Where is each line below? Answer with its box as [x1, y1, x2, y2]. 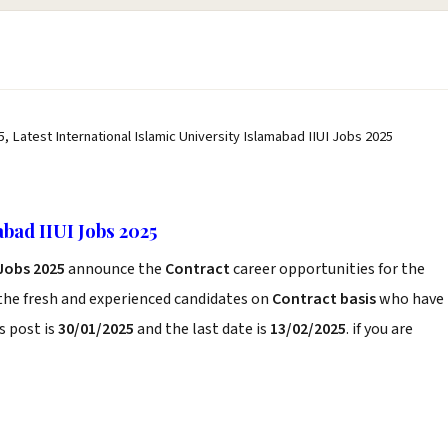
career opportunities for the [233, 258, 425, 280]
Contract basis [272, 288, 376, 310]
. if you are [346, 318, 413, 340]
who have [376, 288, 444, 310]
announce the [68, 258, 165, 280]
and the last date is [134, 318, 270, 340]
